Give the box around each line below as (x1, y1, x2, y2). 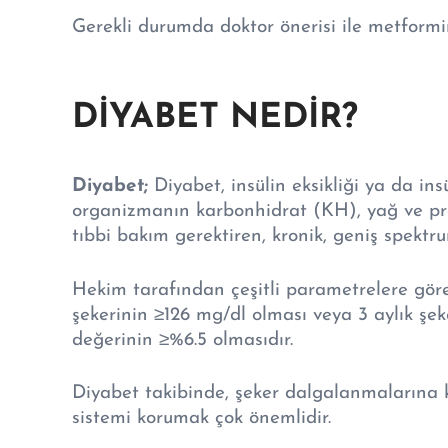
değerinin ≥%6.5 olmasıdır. (72, 330, 293, 350)
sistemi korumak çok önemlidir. (72, 409, 331, 429)
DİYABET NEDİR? (72, 100, 358, 136)
